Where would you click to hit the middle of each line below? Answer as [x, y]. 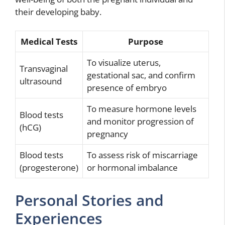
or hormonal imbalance [132, 167]
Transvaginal [44, 69]
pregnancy [107, 134]
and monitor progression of [140, 121]
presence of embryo [127, 88]
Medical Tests [49, 41]
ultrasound [41, 81]
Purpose [146, 41]
